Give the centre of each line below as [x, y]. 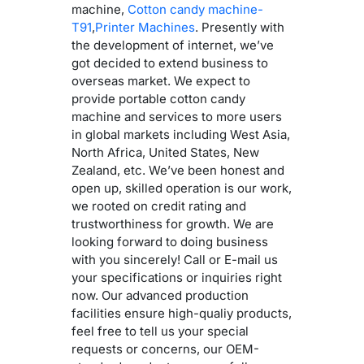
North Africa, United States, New [165, 152]
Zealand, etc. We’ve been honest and [178, 170]
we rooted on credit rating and [159, 206]
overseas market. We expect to [161, 80]
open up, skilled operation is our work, [182, 188]
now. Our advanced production [160, 295]
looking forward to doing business [170, 241]
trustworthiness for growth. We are [173, 223]
